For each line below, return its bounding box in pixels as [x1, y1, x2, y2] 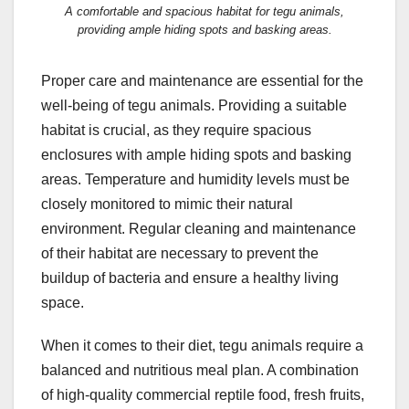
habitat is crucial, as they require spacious [41, 122, 311, 139]
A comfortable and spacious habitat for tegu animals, [65, 5, 344, 19]
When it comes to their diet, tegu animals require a [41, 338, 363, 354]
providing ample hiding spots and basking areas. [77, 23, 332, 37]
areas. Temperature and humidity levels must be [41, 172, 350, 188]
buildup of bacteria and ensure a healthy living [41, 270, 339, 287]
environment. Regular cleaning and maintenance [41, 221, 356, 237]
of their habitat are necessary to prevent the [41, 246, 319, 262]
